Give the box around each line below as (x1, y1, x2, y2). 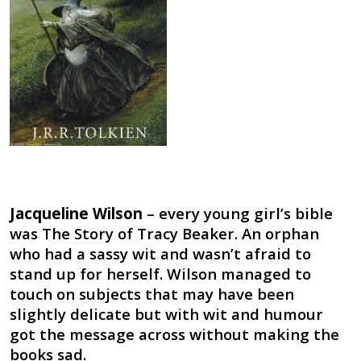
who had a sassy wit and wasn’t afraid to (9, 243, 311, 264)
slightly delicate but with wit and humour (9, 304, 323, 325)
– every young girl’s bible (142, 203, 333, 224)
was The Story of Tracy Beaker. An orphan (9, 223, 319, 244)
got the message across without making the (9, 324, 339, 345)
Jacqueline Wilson (9, 203, 143, 224)
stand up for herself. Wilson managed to (9, 263, 311, 284)
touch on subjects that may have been (9, 284, 294, 305)
